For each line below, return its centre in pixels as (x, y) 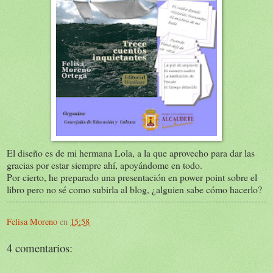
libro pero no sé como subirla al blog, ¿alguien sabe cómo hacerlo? (134, 189)
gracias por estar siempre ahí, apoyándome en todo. (105, 165)
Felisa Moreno (32, 221)
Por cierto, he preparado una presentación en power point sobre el (132, 177)
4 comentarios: (40, 247)
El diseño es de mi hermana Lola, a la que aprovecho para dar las (131, 152)
